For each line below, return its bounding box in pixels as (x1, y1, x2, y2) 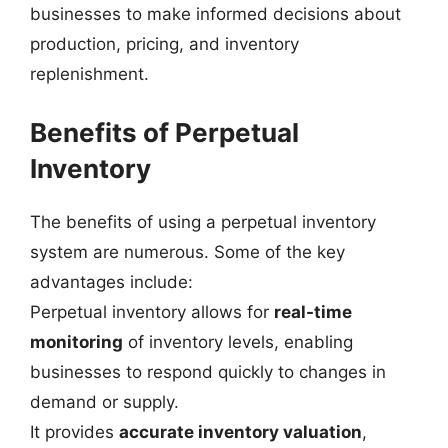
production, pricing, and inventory (30, 34, 299, 54)
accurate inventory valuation (119, 421, 362, 442)
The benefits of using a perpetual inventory (30, 211, 376, 232)
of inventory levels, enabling (123, 331, 353, 352)
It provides (30, 421, 119, 442)
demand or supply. (30, 391, 179, 412)
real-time (274, 301, 352, 322)
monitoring (30, 331, 123, 352)
